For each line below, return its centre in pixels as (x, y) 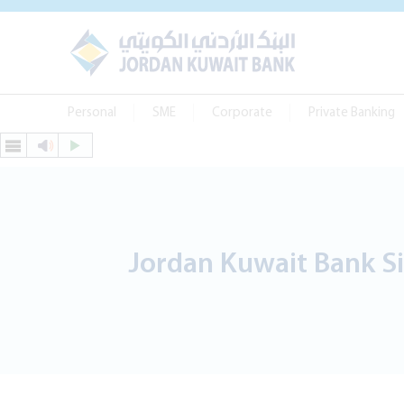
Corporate (242, 113)
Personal (92, 113)
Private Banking (352, 113)
